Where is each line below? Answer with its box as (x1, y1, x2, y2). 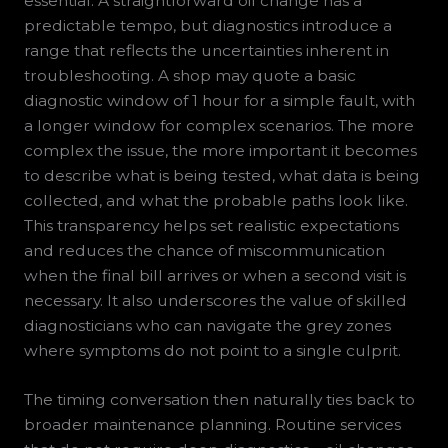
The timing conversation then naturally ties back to (23, 390, 415, 410)
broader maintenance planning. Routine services (23, 415, 401, 435)
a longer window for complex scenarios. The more (23, 115, 414, 135)
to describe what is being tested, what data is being (23, 165, 420, 185)
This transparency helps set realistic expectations (23, 215, 399, 235)
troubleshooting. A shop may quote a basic (23, 65, 356, 85)
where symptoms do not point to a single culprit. (23, 340, 401, 360)
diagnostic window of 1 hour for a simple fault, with (23, 90, 415, 110)
